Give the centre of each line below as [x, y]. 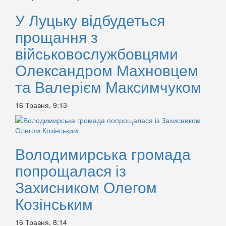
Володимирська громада [103, 154]
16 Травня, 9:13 [41, 105]
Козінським [54, 204]
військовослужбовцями [97, 53]
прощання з [56, 37]
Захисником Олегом [86, 187]
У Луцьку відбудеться [90, 20]
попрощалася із [71, 171]
